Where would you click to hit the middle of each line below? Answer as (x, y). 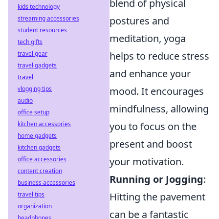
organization (35, 206)
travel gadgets (37, 65)
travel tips (31, 194)
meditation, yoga (148, 38)
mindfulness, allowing (159, 109)
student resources (42, 30)
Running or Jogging (156, 179)
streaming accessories (48, 18)
